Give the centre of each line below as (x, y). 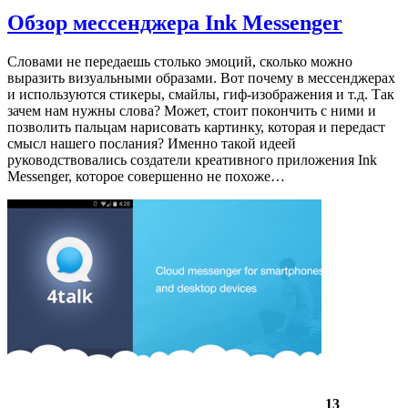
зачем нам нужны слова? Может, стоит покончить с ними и (192, 111)
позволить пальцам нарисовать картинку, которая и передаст (196, 127)
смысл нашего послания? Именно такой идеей (152, 144)
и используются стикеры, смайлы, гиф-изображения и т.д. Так (201, 95)
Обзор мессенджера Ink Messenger (175, 23)
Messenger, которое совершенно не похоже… (146, 177)
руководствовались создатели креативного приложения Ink (192, 160)
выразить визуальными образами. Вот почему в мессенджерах (201, 78)
